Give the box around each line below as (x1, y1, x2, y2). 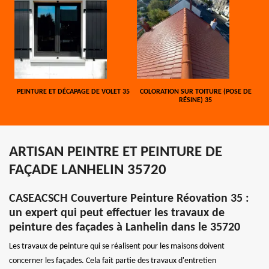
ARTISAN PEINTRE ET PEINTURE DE (9, 144, 222, 160)
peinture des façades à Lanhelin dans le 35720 (9, 221, 240, 234)
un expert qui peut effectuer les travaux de (9, 207, 225, 219)
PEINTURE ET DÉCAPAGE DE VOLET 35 (17, 88, 130, 95)
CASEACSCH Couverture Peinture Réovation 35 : (9, 192, 249, 205)
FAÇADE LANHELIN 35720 (9, 162, 166, 178)
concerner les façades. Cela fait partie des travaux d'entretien (9, 256, 216, 265)
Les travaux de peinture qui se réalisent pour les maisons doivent (9, 241, 225, 251)
